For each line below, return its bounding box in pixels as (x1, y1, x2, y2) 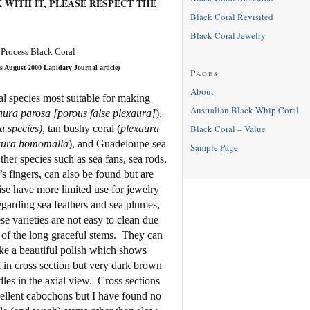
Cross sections (97, 274, 160, 286)
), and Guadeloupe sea (68, 137, 166, 149)
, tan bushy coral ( (42, 122, 120, 134)
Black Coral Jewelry (190, 28, 266, 42)
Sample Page (190, 140, 238, 154)
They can (121, 228, 163, 241)
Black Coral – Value (190, 122, 266, 135)
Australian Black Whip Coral (190, 103, 299, 116)
